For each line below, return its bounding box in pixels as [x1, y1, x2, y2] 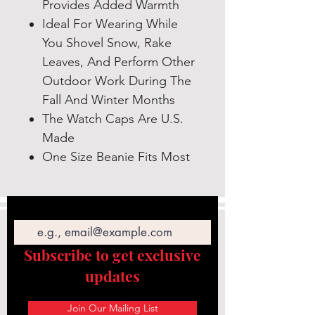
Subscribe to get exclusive [24, 245, 201, 265]
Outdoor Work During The [42, 73, 191, 89]
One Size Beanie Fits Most [42, 149, 190, 165]
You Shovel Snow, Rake [42, 35, 172, 51]
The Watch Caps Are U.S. [42, 111, 184, 127]
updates [85, 266, 140, 286]
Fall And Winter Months [42, 92, 175, 108]
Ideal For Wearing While [42, 16, 178, 32]
